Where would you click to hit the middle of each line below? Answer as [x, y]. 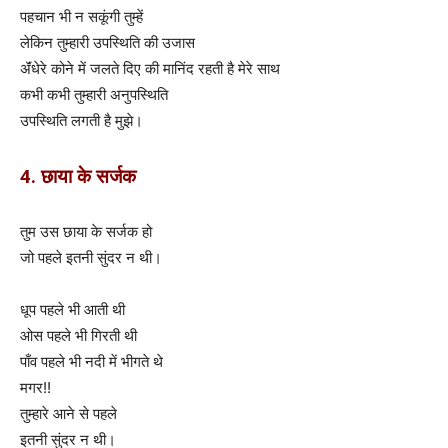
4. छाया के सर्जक [78, 176]
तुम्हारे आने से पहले [68, 413]
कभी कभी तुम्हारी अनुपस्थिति [94, 94]
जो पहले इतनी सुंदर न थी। [91, 257]
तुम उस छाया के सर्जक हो [86, 231]
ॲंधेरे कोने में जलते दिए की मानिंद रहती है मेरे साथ [150, 68]
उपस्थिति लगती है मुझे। [81, 120]
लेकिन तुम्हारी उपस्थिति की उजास [107, 42]
